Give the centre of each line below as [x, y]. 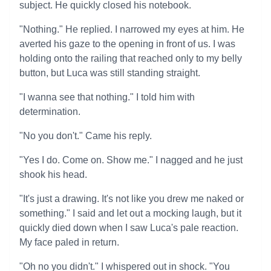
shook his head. [53, 175]
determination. [50, 112]
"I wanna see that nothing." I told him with [107, 97]
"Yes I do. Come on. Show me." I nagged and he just [131, 160]
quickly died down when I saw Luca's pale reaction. [129, 228]
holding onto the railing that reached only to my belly [131, 58]
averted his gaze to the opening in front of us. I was [127, 44]
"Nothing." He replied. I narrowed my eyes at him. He [132, 29]
